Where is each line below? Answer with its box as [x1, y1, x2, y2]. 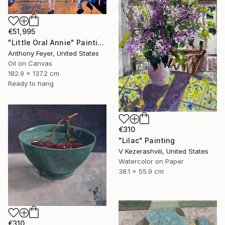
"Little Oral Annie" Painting [97, 38, 104, 47]
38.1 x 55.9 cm [119, 167, 164, 175]
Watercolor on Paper [119, 157, 184, 165]
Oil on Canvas [8, 59, 52, 67]
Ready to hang [8, 79, 54, 87]
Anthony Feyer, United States [8, 49, 99, 57]
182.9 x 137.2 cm [8, 69, 59, 77]
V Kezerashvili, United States [119, 147, 208, 155]
